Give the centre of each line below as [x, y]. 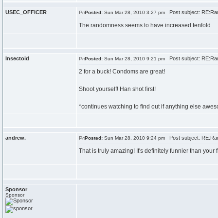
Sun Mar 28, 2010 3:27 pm [134, 12]
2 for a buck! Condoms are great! [122, 72]
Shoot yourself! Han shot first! [117, 89]
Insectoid [17, 58]
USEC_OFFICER [26, 12]
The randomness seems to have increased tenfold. [145, 25]
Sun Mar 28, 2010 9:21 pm [134, 59]
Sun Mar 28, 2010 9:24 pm [134, 138]
